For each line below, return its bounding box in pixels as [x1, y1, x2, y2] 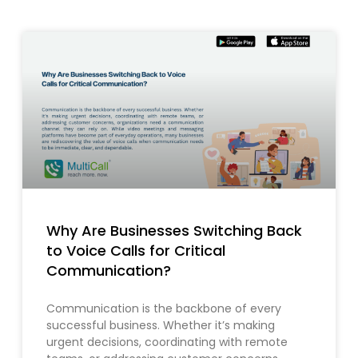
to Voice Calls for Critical [46, 241, 225, 261]
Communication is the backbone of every [46, 300, 281, 317]
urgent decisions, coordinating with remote [46, 334, 288, 351]
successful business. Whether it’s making [46, 317, 275, 334]
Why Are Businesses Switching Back [46, 221, 302, 241]
